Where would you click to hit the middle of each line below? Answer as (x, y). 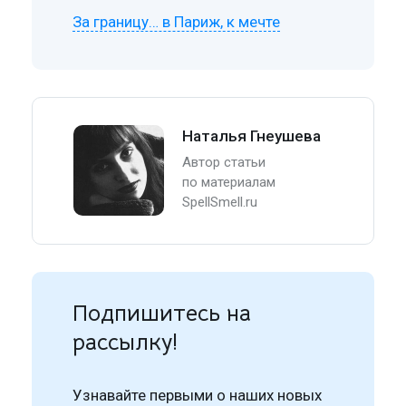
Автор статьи (224, 162)
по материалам (229, 182)
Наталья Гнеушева (252, 135)
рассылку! (126, 342)
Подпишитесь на (162, 313)
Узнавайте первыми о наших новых (198, 395)
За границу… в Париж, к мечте (177, 21)
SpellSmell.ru (220, 202)
